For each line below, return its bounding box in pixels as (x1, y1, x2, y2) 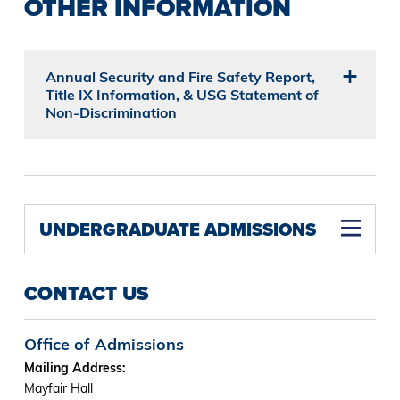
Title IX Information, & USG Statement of (45, 86, 319, 104)
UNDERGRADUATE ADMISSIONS (38, 216, 316, 244)
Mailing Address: (23, 360, 129, 377)
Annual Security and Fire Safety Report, (45, 68, 315, 87)
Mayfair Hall (23, 380, 93, 397)
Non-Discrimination (45, 104, 177, 122)
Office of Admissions (23, 334, 184, 355)
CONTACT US (23, 279, 148, 309)
